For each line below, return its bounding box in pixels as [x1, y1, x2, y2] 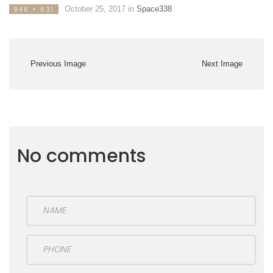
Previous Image [30, 58, 86, 68]
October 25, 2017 [64, 4, 126, 13]
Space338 [136, 4, 172, 13]
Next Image [202, 58, 243, 68]
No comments [17, 142, 146, 169]
